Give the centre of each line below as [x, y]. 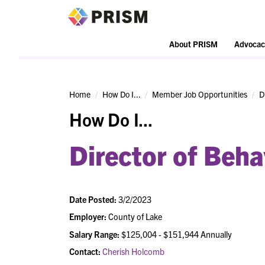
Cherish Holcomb [133, 251]
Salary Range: [94, 234]
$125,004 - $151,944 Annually [176, 234]
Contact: [86, 251]
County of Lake [134, 217]
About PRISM [193, 44]
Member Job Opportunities [200, 94]
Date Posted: [94, 200]
